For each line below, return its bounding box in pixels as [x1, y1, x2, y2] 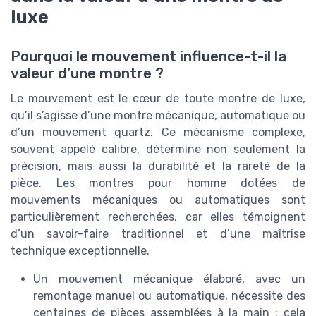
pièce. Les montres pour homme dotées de [11, 176, 305, 190]
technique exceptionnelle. [11, 243, 150, 257]
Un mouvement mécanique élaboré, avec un [33, 272, 305, 286]
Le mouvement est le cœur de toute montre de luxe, [11, 91, 305, 105]
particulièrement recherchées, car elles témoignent [11, 209, 305, 224]
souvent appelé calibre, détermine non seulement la [11, 142, 305, 156]
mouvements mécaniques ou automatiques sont [11, 193, 305, 207]
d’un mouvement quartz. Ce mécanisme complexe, [11, 125, 305, 139]
